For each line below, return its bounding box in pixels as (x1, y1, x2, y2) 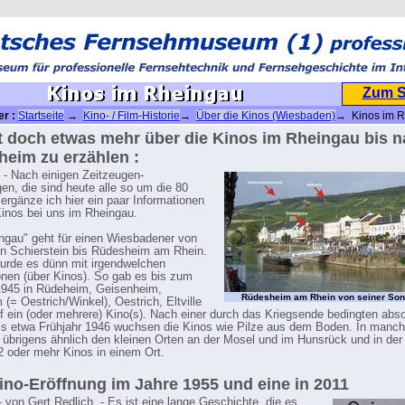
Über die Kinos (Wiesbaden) (196, 109, 335, 122)
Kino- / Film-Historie (83, 109, 180, 122)
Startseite (18, 109, 64, 122)
